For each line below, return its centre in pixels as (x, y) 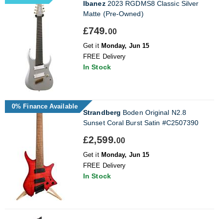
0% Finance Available (45, 106)
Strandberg (102, 112)
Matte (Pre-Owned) (113, 13)
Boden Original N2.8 (153, 112)
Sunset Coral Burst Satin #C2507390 (141, 122)
